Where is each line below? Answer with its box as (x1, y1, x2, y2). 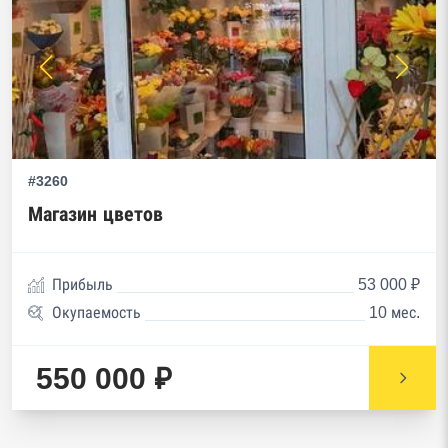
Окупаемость (52, 304, 141, 321)
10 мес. (369, 304, 420, 321)
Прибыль (52, 276, 113, 293)
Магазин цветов (28, 203, 163, 225)
